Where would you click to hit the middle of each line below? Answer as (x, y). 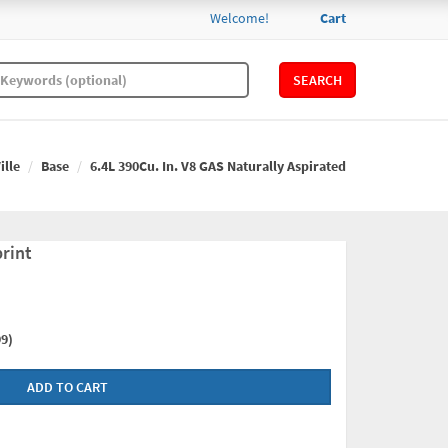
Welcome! (239, 17)
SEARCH (317, 79)
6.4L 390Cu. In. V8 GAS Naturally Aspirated (218, 166)
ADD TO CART (66, 387)
